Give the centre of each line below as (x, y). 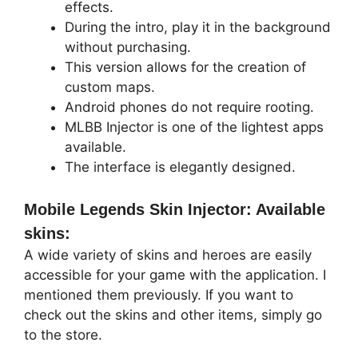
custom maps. (110, 87)
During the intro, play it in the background (198, 27)
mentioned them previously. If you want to (159, 295)
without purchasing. (128, 47)
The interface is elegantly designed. (180, 167)
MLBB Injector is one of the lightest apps (194, 127)
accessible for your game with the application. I (175, 275)
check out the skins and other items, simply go (173, 315)
